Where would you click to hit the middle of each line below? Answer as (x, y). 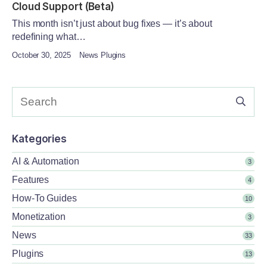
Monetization (39, 216)
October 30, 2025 (41, 55)
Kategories (39, 139)
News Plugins (102, 55)
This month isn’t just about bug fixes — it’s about (112, 23)
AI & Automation (46, 161)
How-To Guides (44, 198)
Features (31, 179)
